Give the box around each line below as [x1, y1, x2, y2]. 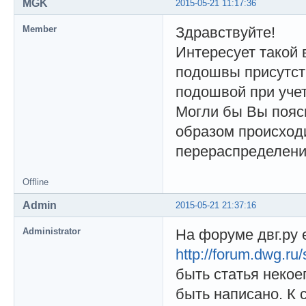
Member [23, 23, 57, 34]
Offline [23, 176, 48, 187]
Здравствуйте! [176, 23, 275, 41]
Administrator [23, 225, 81, 236]
